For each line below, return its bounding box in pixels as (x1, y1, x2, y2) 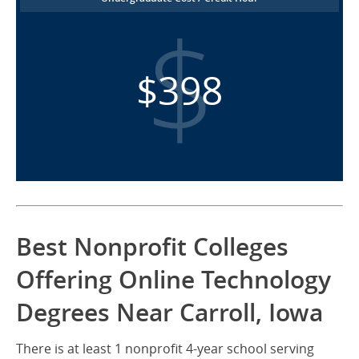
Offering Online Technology (16, 264, 331, 296)
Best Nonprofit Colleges (16, 231, 288, 264)
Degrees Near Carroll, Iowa (16, 296, 323, 329)
